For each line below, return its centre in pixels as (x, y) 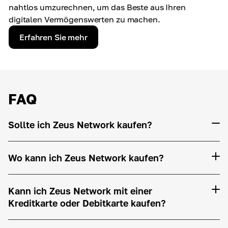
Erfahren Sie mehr (53, 37)
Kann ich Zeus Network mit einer (80, 191)
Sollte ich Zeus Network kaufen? (80, 125)
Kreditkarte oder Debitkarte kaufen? (87, 203)
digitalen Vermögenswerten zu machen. (84, 19)
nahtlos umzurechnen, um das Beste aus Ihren (97, 7)
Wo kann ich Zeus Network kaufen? (86, 158)
